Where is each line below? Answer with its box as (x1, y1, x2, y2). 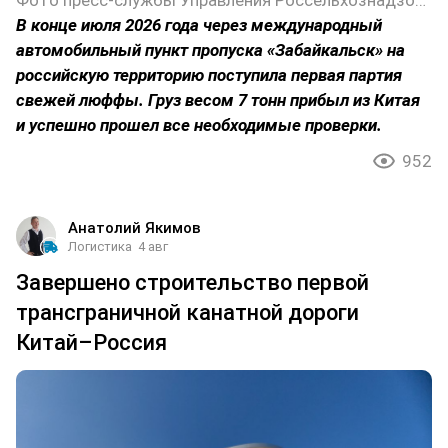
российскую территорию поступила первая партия (16, 65, 402, 86)
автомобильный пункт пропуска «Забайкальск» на (16, 40, 405, 61)
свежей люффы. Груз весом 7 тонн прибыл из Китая (16, 90, 420, 111)
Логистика (68, 239, 132, 255)
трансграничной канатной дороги (16, 300, 359, 326)
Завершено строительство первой (16, 270, 369, 296)
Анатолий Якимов (68, 219, 201, 238)
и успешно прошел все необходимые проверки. (16, 115, 382, 136)
